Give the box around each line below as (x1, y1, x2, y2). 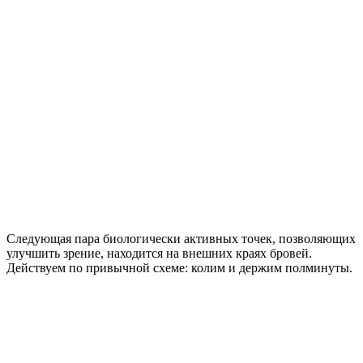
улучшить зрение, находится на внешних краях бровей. (6, 246, 312, 260)
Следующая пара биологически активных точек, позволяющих (6, 231, 356, 246)
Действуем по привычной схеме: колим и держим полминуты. (6, 260, 352, 275)
